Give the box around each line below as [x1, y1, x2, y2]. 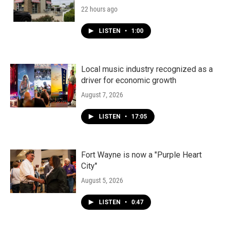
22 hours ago [81, 5, 118, 13]
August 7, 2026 [81, 91, 123, 99]
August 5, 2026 [81, 176, 123, 184]
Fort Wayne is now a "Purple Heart [81, 150, 202, 160]
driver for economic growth [81, 75, 176, 85]
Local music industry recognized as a [81, 64, 213, 74]
